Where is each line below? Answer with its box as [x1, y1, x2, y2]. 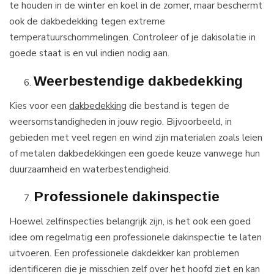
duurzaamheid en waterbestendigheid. [9, 162, 171, 176]
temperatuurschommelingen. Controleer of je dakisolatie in [9, 31, 256, 44]
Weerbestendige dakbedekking [34, 72, 243, 89]
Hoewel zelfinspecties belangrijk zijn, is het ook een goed [9, 215, 251, 228]
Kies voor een [9, 98, 69, 112]
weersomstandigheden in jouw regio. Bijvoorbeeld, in [9, 114, 232, 128]
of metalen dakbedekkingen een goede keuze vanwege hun [9, 146, 260, 160]
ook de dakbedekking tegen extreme [9, 15, 165, 28]
